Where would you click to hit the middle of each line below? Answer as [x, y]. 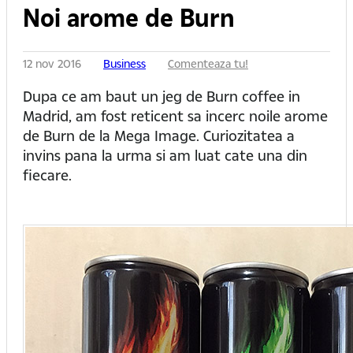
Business [124, 64]
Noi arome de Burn [129, 18]
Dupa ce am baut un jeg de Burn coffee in [162, 96]
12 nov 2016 [54, 64]
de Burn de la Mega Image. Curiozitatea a [159, 136]
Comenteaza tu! [208, 64]
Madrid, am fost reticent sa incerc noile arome [175, 116]
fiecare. [47, 175]
